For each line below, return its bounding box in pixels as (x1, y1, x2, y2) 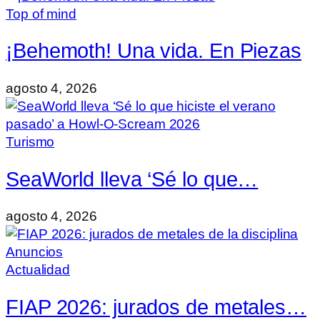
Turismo (6, 134, 55, 149)
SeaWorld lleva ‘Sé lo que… (6, 167, 259, 191)
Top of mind (6, 6, 76, 21)
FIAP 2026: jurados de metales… (6, 295, 306, 319)
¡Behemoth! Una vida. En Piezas (6, 39, 301, 63)
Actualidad (6, 262, 70, 278)
